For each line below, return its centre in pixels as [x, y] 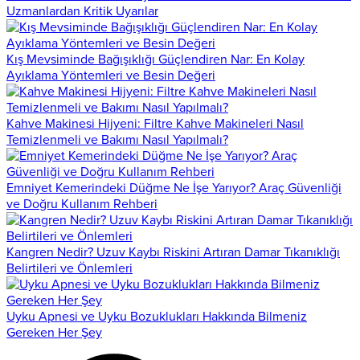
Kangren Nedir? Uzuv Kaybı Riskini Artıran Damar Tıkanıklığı [173, 252]
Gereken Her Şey [54, 332]
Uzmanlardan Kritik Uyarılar [82, 11]
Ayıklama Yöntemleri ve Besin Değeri [111, 75]
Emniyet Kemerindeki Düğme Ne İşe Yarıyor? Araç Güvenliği [174, 188]
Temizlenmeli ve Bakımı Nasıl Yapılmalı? [117, 139]
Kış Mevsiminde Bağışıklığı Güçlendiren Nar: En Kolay [155, 59]
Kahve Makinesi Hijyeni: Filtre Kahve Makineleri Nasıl [155, 123]
